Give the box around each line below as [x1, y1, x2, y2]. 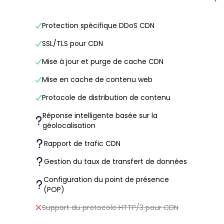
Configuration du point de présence [43, 174, 169, 184]
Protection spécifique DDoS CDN [42, 20, 154, 30]
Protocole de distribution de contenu [42, 92, 170, 102]
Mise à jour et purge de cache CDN [42, 56, 163, 66]
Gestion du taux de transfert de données [44, 156, 187, 166]
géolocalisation [42, 120, 96, 130]
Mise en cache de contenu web [42, 74, 152, 84]
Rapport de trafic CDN [44, 138, 120, 148]
